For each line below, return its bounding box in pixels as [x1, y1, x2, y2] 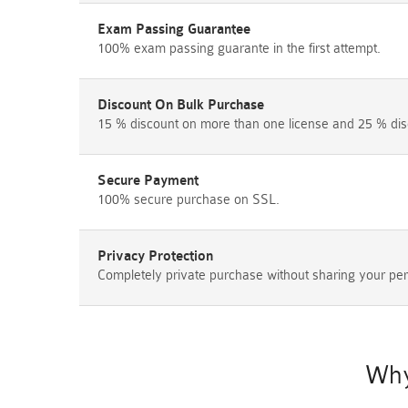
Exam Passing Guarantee [97, 22, 250, 37]
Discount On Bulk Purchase [97, 97, 264, 113]
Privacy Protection [97, 249, 213, 264]
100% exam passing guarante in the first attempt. [97, 41, 381, 56]
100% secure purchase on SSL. [97, 192, 280, 208]
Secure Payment [97, 173, 199, 189]
